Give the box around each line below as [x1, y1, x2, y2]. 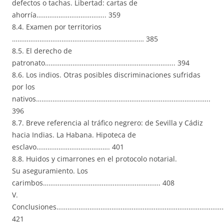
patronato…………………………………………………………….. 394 [12, 58, 189, 68]
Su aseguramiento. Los [12, 166, 88, 176]
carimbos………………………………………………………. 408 [12, 178, 174, 188]
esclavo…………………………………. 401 [12, 142, 124, 152]
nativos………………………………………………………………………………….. [12, 94, 210, 104]
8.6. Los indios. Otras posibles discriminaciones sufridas [12, 70, 200, 80]
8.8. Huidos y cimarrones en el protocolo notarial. [12, 154, 177, 164]
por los [12, 82, 35, 92]
